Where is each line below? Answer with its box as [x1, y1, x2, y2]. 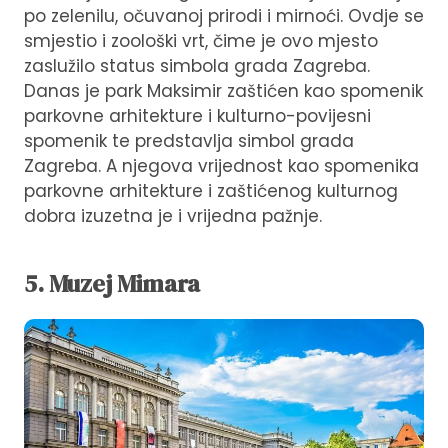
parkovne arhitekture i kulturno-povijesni [24, 103, 371, 128]
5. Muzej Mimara [24, 266, 200, 300]
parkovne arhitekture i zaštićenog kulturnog [24, 178, 398, 203]
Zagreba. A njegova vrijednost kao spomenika [24, 153, 419, 178]
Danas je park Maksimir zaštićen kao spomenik [24, 78, 423, 103]
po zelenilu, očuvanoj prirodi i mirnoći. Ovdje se [24, 3, 424, 28]
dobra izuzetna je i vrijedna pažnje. [24, 203, 322, 228]
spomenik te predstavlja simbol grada [24, 128, 354, 153]
